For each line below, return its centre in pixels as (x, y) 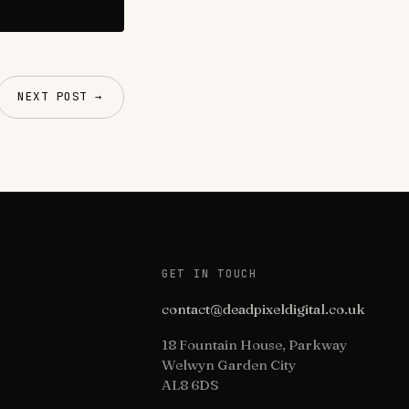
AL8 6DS (190, 385)
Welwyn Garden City (229, 365)
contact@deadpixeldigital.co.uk (263, 309)
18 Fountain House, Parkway (254, 345)
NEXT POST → (60, 97)
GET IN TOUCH (210, 273)
